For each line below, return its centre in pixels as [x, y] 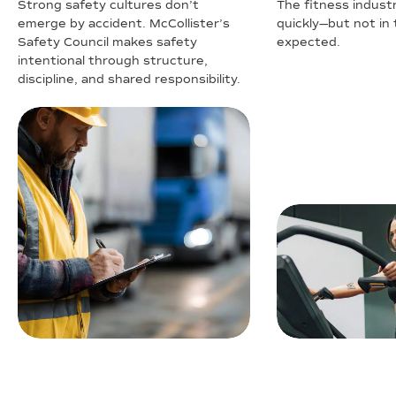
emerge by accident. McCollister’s [124, 23]
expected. [308, 42]
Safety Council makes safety [107, 42]
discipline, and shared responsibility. [129, 79]
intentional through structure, [113, 61]
